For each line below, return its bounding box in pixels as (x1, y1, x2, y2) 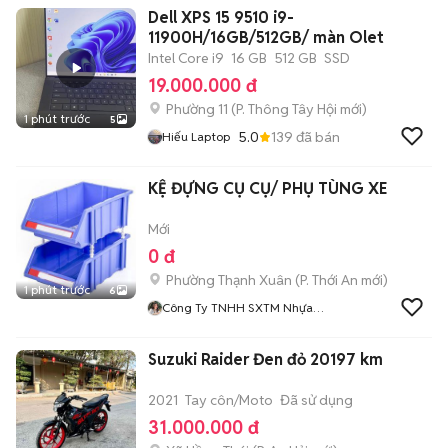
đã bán (293, 127, 340, 146)
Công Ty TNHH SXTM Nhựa (162, 300, 313, 315)
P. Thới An (300, 271, 358, 289)
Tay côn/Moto (185, 391, 273, 409)
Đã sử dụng (280, 391, 353, 409)
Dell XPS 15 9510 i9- (148, 7, 294, 28)
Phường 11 (166, 100, 228, 118)
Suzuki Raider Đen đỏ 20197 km (148, 349, 383, 370)
